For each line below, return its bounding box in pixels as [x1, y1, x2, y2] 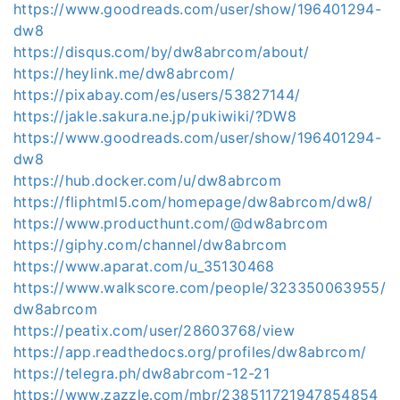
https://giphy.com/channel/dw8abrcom [13, 236, 287, 254]
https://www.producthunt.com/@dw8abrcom [13, 214, 329, 232]
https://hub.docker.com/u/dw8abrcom [13, 171, 281, 189]
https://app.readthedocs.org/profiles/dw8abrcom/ [13, 343, 367, 361]
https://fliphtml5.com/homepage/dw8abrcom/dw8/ [13, 193, 373, 211]
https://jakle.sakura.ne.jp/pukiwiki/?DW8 [13, 107, 296, 125]
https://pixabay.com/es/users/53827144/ [13, 86, 301, 104]
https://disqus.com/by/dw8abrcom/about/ [13, 43, 310, 61]
